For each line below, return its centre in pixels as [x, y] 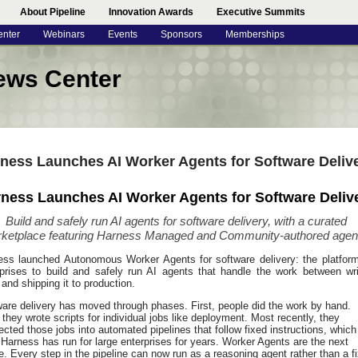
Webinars [64, 34]
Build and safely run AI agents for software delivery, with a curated [176, 221]
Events [123, 34]
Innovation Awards [151, 12]
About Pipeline [53, 12]
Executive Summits [261, 12]
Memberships [255, 34]
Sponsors [181, 34]
